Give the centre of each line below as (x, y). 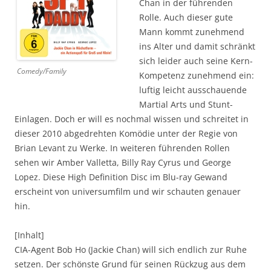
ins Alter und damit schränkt (197, 46)
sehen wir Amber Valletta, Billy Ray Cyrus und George (123, 162)
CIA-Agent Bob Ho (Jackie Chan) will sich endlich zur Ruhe (131, 249)
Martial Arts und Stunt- (186, 104)
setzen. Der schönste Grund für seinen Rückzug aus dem (130, 264)
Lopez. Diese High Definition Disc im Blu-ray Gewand (121, 177)
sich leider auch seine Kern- (196, 60)
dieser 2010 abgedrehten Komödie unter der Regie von (126, 133)
